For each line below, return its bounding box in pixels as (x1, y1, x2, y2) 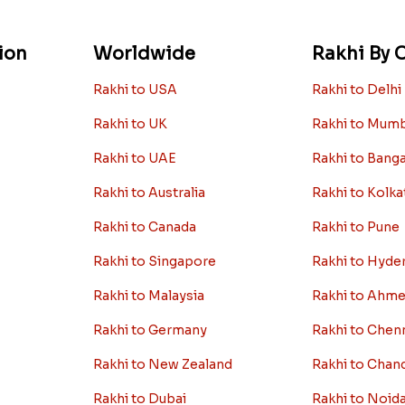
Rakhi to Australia (93, 184, 206, 201)
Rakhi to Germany (93, 321, 208, 338)
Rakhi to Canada (93, 218, 197, 235)
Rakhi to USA (93, 80, 178, 98)
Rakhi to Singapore (93, 252, 217, 269)
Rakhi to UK (93, 115, 168, 132)
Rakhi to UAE (93, 149, 177, 166)
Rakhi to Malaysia (93, 287, 205, 304)
